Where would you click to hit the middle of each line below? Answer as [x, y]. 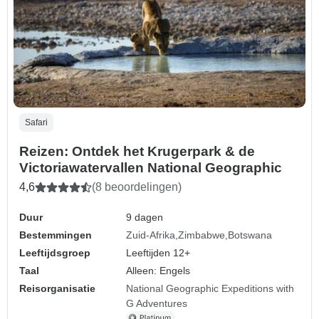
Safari [36, 123]
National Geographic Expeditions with [210, 289]
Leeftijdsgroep [55, 253]
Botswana [250, 235]
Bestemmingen [56, 235]
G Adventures [157, 304]
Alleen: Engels [158, 271]
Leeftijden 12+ [158, 253]
